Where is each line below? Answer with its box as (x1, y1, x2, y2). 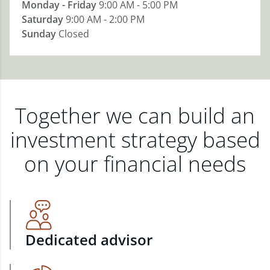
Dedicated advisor (25, 230, 152, 250)
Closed (58, 27, 89, 40)
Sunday (22, 27, 56, 40)
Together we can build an (15, 101, 255, 130)
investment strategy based (10, 125, 260, 154)
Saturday (22, 13, 63, 26)
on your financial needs (24, 149, 246, 178)
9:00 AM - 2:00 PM (66, 13, 145, 26)
